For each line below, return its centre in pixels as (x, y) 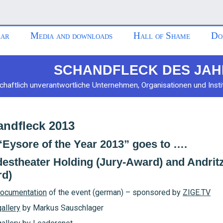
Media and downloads (71, 36)
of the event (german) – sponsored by (115, 192)
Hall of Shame (162, 36)
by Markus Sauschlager (62, 208)
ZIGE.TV (197, 192)
